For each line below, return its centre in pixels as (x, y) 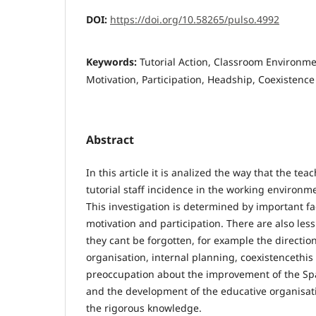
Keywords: (113, 62)
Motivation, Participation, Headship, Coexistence (200, 80)
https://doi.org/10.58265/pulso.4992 (195, 20)
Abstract (110, 140)
